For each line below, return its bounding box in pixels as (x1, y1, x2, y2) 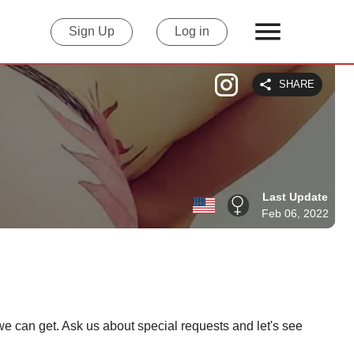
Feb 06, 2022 (262, 207, 329, 220)
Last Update (262, 190, 328, 203)
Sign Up (69, 24, 115, 38)
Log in (175, 24, 209, 38)
